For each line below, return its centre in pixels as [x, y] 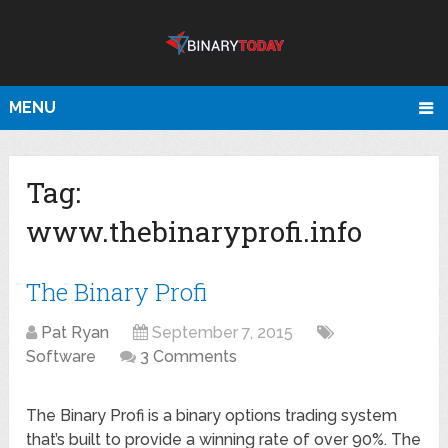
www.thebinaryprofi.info [194, 232]
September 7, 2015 [223, 333]
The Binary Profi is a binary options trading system [212, 416]
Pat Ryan [75, 333]
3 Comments [189, 357]
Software [61, 357]
